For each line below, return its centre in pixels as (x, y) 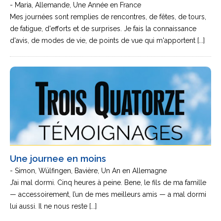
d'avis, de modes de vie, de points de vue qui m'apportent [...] (107, 40)
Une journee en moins (58, 159)
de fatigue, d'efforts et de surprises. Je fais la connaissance (103, 29)
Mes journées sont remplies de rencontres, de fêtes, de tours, (108, 17)
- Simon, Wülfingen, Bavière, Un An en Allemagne (88, 171)
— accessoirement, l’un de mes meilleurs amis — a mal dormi (108, 194)
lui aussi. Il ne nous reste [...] (53, 206)
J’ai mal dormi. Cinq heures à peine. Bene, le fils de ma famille (108, 183)
